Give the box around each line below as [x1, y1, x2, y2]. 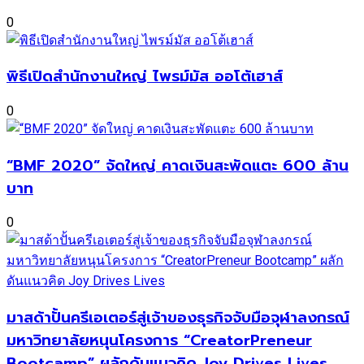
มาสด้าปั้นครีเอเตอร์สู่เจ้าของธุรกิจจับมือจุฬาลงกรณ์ [6, 306, 349, 330]
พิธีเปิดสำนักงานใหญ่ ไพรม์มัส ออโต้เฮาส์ [6, 65, 283, 89]
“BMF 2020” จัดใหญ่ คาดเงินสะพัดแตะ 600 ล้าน [6, 154, 349, 177]
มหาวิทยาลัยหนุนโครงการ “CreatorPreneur [6, 329, 312, 353]
